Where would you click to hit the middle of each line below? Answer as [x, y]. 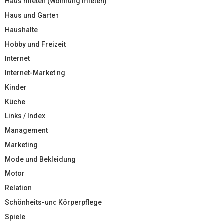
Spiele [15, 216]
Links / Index [25, 116]
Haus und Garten [32, 15]
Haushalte [21, 29]
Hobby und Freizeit [35, 44]
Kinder [16, 87]
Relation [18, 188]
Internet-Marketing [35, 73]
